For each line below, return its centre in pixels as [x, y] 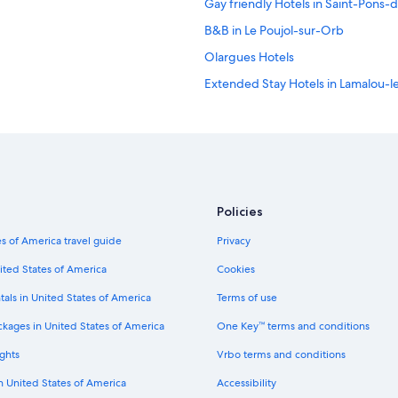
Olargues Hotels [249, 57]
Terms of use [247, 298]
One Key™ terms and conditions [293, 326]
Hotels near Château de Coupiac [293, 111]
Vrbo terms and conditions [281, 355]
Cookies [236, 270]
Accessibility [247, 383]
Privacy [234, 241]
